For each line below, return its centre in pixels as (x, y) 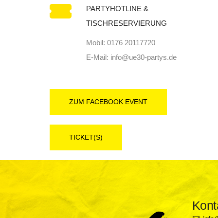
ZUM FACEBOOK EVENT (108, 102)
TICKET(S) (86, 137)
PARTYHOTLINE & (117, 9)
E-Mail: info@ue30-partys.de (131, 57)
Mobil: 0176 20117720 (121, 43)
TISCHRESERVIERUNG (127, 23)
